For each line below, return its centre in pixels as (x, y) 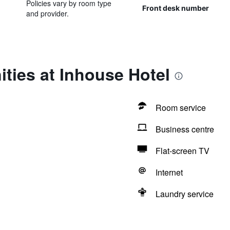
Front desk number (175, 8)
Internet (169, 172)
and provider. (47, 13)
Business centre (185, 129)
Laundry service (184, 194)
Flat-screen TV (182, 151)
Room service (180, 108)
